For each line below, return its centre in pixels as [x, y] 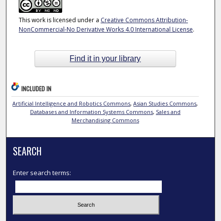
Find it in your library [105, 58]
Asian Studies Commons [165, 104]
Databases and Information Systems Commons [91, 112]
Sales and [168, 112]
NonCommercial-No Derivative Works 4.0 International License [106, 30]
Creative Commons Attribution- [144, 20]
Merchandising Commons [105, 120]
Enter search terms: [42, 173]
